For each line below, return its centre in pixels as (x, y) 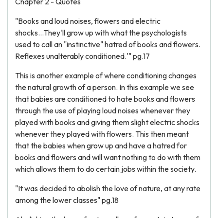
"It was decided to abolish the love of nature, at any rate (108, 188)
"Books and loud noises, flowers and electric (88, 21)
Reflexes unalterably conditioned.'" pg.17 (82, 56)
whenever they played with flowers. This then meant (102, 134)
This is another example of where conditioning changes (106, 75)
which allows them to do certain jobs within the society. (106, 169)
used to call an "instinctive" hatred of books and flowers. (108, 44)
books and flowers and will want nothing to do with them (108, 157)
